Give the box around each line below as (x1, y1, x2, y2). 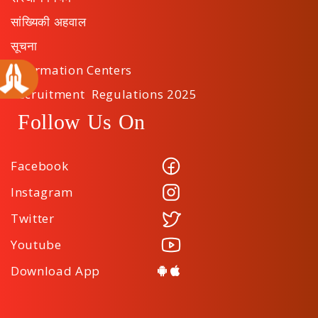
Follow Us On (18, 110, 146, 133)
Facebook (11, 158, 69, 174)
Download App (11, 263, 101, 279)
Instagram (11, 184, 74, 200)
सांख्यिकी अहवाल (11, 13, 87, 30)
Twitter (11, 210, 55, 226)
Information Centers (11, 62, 132, 78)
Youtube (11, 236, 62, 253)
